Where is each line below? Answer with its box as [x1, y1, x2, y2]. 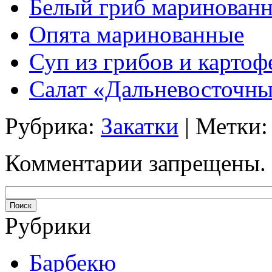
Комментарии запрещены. [5, 150, 266, 177]
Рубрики [5, 212, 91, 239]
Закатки [101, 113, 178, 140]
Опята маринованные [29, 21, 244, 48]
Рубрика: [5, 113, 101, 140]
